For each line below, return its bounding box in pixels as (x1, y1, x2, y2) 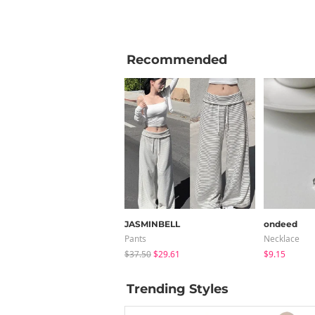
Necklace (264, 232, 300, 245)
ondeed (264, 218, 297, 229)
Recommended (127, 51, 227, 67)
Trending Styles (127, 281, 229, 297)
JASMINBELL (124, 218, 180, 229)
